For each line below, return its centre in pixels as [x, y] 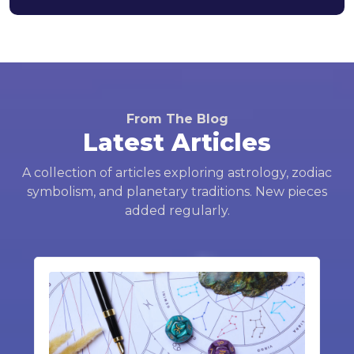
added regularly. [177, 211]
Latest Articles [177, 143]
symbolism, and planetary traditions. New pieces [177, 192]
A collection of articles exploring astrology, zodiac [177, 173]
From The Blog [177, 119]
